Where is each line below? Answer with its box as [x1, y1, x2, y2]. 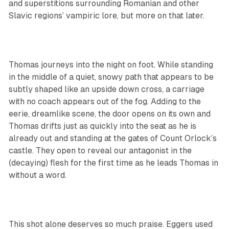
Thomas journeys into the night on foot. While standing [8, 60, 213, 70]
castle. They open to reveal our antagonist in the [8, 146, 192, 156]
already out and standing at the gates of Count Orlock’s [8, 133, 217, 144]
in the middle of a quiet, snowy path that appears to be [8, 72, 214, 82]
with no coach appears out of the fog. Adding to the [8, 97, 201, 107]
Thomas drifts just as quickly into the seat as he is [8, 121, 196, 131]
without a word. [8, 170, 66, 180]
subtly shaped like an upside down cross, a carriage [8, 84, 204, 95]
